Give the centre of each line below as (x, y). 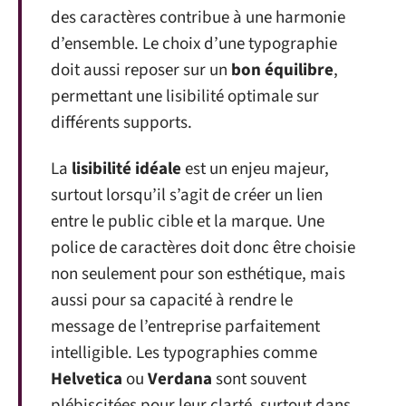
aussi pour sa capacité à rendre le (172, 300)
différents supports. (121, 122)
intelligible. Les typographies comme (184, 353)
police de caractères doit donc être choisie (203, 248)
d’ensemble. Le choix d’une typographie (194, 43)
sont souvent (259, 379)
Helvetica (87, 379)
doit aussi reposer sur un (141, 70)
